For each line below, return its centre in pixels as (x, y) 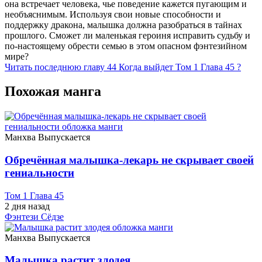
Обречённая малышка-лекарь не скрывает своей (129, 160)
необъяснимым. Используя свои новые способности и (113, 14)
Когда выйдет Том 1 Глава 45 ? (180, 67)
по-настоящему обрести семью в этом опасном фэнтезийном (126, 46)
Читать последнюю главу (55, 67)
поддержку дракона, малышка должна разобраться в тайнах (123, 25)
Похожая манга (53, 92)
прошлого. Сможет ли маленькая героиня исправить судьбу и (127, 35)
